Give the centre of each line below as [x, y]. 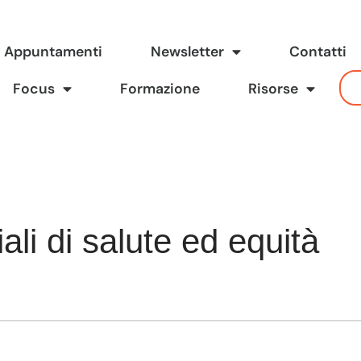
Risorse [274, 89]
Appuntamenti [54, 52]
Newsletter [188, 52]
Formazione [160, 89]
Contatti [318, 52]
